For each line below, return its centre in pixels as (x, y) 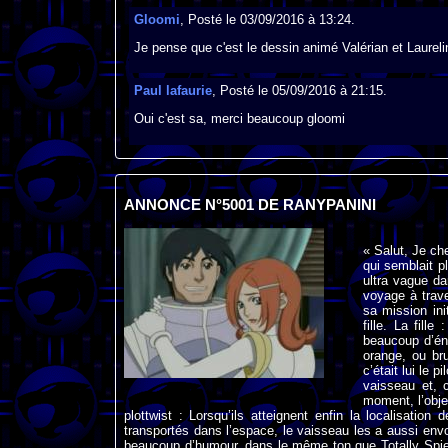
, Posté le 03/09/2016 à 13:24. (267, 19)
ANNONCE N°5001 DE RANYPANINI (249, 205)
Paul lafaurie (172, 91)
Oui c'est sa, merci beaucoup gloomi (239, 119)
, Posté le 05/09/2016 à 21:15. (299, 91)
